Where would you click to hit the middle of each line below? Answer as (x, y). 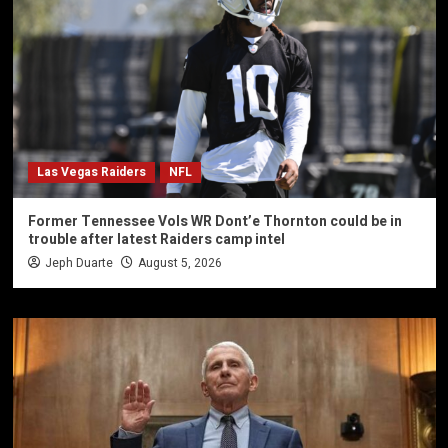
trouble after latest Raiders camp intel (156, 239)
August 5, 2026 (179, 262)
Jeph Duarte (78, 262)
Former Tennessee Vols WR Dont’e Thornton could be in (214, 221)
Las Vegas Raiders (91, 171)
